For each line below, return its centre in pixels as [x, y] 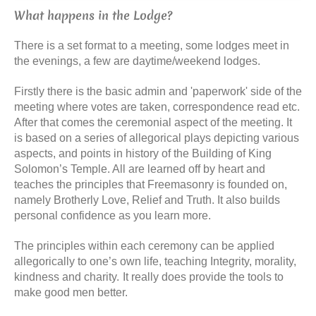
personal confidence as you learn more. [113, 215]
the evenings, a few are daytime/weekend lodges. [137, 61]
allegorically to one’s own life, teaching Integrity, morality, [155, 261]
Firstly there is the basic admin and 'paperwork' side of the [158, 91]
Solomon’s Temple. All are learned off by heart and [140, 169]
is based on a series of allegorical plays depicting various [157, 138]
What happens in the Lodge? [93, 15]
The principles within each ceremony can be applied [144, 246]
